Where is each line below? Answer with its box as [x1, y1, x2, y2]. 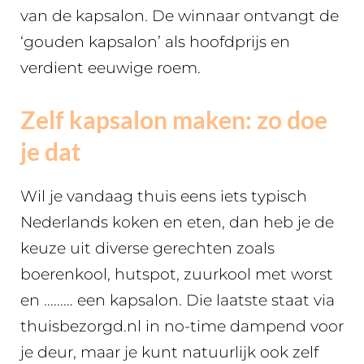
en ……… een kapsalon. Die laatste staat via [20, 291, 335, 310]
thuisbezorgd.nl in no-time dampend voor [20, 317, 344, 336]
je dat [20, 136, 81, 166]
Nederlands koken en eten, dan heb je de [20, 213, 334, 232]
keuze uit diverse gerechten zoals [20, 239, 275, 258]
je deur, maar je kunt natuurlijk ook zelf [20, 343, 318, 362]
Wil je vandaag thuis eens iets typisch [20, 187, 307, 206]
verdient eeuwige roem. [20, 58, 201, 77]
